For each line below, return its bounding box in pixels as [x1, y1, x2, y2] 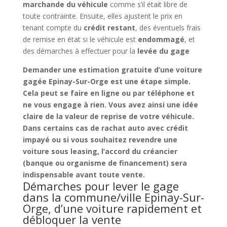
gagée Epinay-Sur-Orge [22, 76, 108, 86]
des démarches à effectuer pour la [22, 46, 137, 56]
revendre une [128, 134, 177, 144]
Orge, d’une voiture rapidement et [22, 200, 202, 216]
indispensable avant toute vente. [22, 169, 145, 179]
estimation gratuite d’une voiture [78, 64, 202, 74]
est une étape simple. [108, 76, 191, 86]
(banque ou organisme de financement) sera [22, 158, 187, 168]
